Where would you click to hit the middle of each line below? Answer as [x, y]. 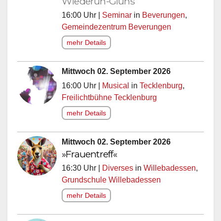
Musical [116, 88]
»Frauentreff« [90, 156]
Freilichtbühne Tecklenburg [109, 100]
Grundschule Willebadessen [111, 182]
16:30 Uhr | [82, 170]
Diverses [118, 170]
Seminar [117, 17]
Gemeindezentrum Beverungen [116, 29]
